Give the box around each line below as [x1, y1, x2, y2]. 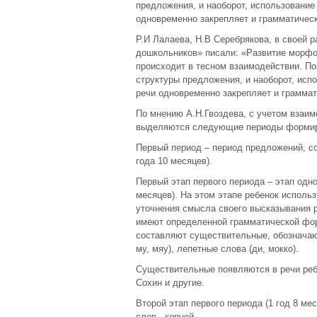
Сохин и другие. [136, 277, 204, 288]
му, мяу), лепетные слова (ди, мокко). [136, 243, 299, 254]
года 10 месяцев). [136, 156, 212, 166]
